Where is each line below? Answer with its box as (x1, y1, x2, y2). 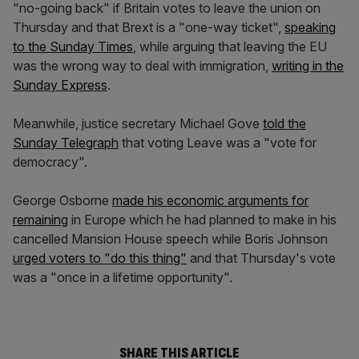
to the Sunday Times (13, 38, 133, 54)
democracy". (13, 154, 87, 170)
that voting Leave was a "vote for (119, 135, 317, 151)
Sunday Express (13, 77, 107, 93)
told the (263, 115, 306, 131)
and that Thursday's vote (187, 250, 336, 266)
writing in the (272, 58, 344, 74)
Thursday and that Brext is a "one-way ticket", (13, 19, 284, 35)
